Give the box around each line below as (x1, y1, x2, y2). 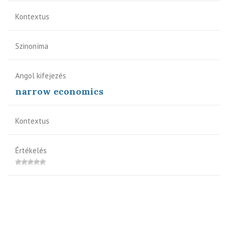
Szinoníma (15, 41, 48, 51)
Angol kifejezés (15, 70, 66, 80)
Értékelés (15, 145, 47, 155)
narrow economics (15, 85, 103, 97)
